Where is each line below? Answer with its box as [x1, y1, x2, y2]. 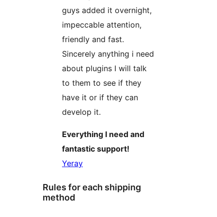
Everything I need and [62, 129, 144, 139]
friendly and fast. [62, 34, 124, 45]
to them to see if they [62, 78, 141, 88]
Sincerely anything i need [62, 49, 154, 59]
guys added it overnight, [62, 5, 152, 15]
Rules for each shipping [43, 182, 141, 193]
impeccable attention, [62, 20, 141, 30]
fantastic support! [62, 144, 129, 154]
